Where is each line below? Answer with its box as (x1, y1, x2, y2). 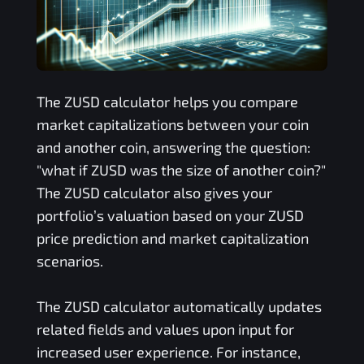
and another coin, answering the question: (36, 137, 310, 156)
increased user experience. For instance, (36, 342, 301, 361)
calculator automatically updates (99, 297, 322, 315)
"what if (36, 160, 91, 179)
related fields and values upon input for (36, 319, 294, 338)
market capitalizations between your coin (36, 115, 309, 133)
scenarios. (36, 251, 103, 270)
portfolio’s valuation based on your (36, 206, 268, 224)
